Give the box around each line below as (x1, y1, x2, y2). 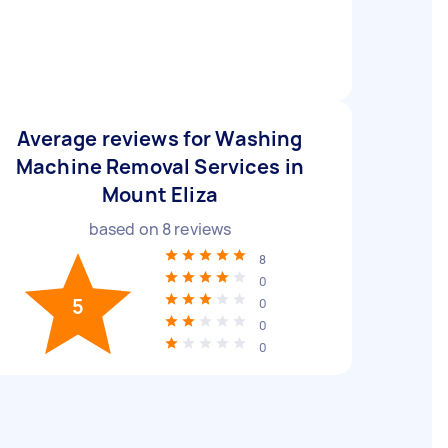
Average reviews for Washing (17, 125, 303, 152)
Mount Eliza (102, 181, 218, 208)
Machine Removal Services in (15, 153, 305, 180)
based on (88, 218, 162, 240)
